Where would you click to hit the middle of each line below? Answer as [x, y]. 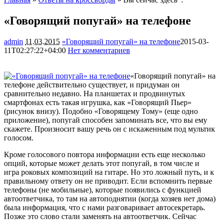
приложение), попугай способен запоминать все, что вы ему [106, 120]
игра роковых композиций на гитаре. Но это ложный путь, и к [109, 172]
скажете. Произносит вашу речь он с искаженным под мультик [110, 129]
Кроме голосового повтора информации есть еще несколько [105, 154]
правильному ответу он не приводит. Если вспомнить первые [108, 181]
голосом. [19, 137]
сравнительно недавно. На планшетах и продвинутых [95, 93]
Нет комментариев [99, 50]
